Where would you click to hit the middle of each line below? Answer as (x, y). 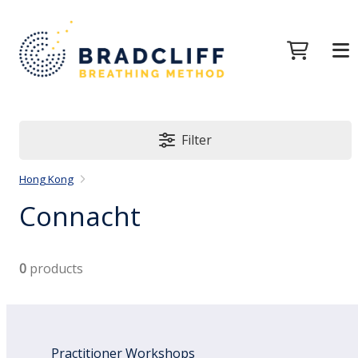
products (55, 268)
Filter (197, 140)
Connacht (80, 215)
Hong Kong (47, 179)
